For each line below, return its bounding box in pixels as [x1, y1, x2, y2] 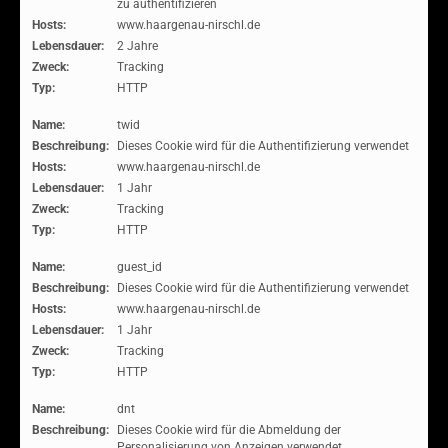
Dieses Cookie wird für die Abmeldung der [117, 423, 341, 437]
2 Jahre [117, 39, 158, 53]
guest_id [117, 260, 162, 274]
